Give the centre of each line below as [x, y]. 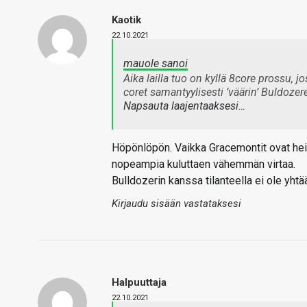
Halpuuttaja [139, 282]
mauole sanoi [156, 63]
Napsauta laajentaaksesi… [184, 106]
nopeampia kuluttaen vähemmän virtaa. [204, 164]
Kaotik [126, 20]
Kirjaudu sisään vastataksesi [176, 204]
